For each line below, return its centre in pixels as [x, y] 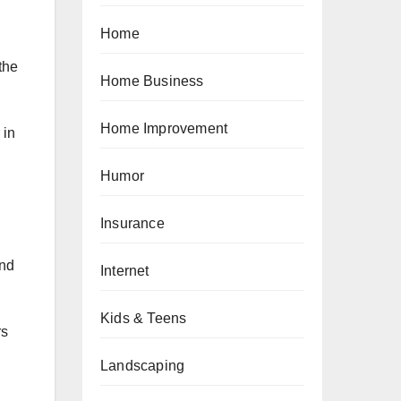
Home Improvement [164, 128]
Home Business [152, 81]
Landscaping [143, 366]
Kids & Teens [144, 318]
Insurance [132, 223]
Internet [125, 271]
